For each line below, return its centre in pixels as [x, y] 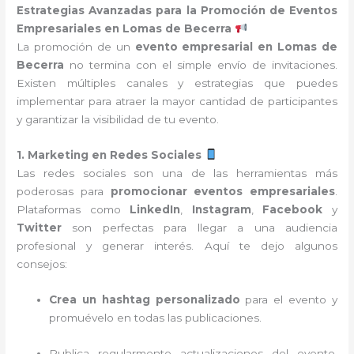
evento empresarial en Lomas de [236, 46]
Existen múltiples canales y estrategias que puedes [177, 83]
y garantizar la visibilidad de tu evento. [118, 119]
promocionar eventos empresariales [222, 191]
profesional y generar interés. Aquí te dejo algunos [177, 245]
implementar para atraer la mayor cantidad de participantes [177, 101]
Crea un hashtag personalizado [145, 299]
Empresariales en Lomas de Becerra [124, 28]
